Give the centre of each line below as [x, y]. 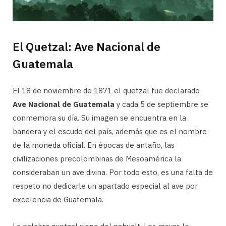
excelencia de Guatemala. [58, 199]
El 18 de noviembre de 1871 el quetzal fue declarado [106, 90]
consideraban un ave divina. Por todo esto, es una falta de [113, 172]
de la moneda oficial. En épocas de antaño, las [94, 145]
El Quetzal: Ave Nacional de [87, 46]
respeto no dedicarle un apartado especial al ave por [105, 186]
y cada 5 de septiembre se [161, 104]
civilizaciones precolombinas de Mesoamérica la [97, 158]
